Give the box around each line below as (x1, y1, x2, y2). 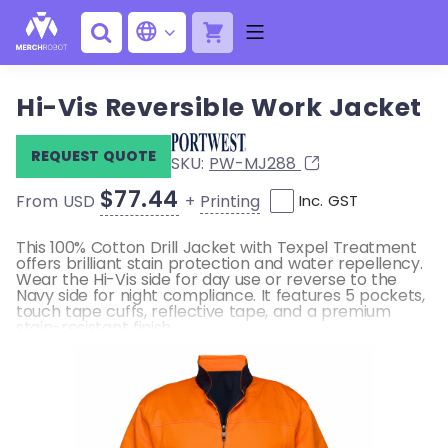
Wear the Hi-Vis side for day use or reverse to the (16, 268, 397, 292)
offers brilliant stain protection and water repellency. (16, 252, 423, 276)
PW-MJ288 (209, 152, 301, 176)
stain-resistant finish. (16, 316, 174, 340)
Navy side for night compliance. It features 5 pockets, (16, 284, 425, 308)
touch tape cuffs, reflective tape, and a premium (16, 300, 391, 324)
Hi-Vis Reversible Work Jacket (16, 90, 422, 125)
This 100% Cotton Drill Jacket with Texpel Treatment (16, 236, 417, 260)
